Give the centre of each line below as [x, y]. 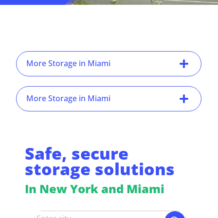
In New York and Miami [95, 188]
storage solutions [100, 169]
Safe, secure [77, 153]
